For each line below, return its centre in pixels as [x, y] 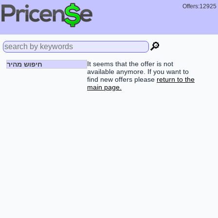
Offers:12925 [198, 6]
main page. [104, 87]
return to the [176, 79]
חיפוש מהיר [25, 64]
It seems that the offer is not [130, 64]
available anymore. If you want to [138, 72]
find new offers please [122, 79]
